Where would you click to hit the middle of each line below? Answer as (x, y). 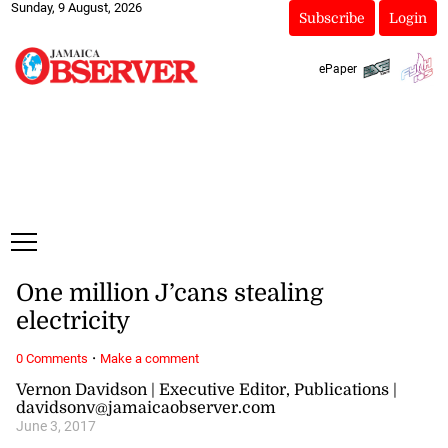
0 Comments (51, 358)
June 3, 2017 (55, 426)
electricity (72, 321)
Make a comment (149, 358)
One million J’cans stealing (169, 293)
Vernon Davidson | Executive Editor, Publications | (206, 389)
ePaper (337, 68)
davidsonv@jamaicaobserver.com (145, 407)
